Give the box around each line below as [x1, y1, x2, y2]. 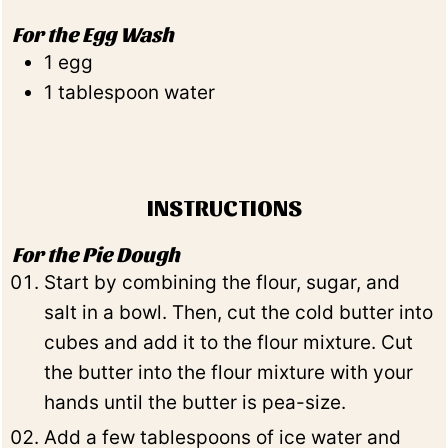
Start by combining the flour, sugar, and [44, 270, 401, 294]
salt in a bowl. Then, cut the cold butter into [44, 300, 434, 324]
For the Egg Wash [12, 20, 175, 46]
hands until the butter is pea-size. [44, 390, 347, 414]
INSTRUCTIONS [146, 193, 302, 221]
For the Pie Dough [12, 240, 181, 266]
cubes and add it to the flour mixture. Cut [44, 330, 414, 354]
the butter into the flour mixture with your [44, 360, 414, 384]
